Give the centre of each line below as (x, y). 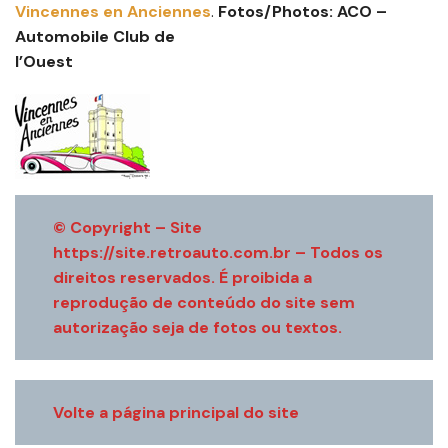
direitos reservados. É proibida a (182, 277)
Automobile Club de (95, 36)
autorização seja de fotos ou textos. (197, 327)
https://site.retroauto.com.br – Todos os (218, 252)
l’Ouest (46, 61)
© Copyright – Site (127, 227)
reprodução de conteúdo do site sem (204, 302)
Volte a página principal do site (176, 412)
